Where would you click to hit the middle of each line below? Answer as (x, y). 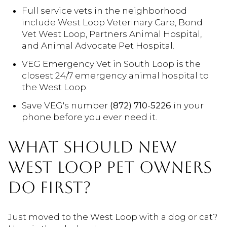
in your (187, 106)
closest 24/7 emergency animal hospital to (115, 76)
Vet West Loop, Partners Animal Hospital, (111, 34)
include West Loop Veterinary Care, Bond (112, 22)
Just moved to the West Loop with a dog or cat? (113, 217)
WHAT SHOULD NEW (92, 147)
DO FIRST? (50, 187)
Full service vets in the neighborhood (104, 10)
